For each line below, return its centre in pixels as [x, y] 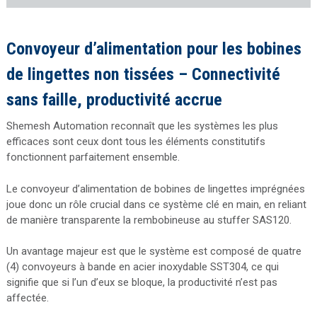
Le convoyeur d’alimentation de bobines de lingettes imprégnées [155, 189]
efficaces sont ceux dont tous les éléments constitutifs [136, 142]
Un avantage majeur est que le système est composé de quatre [154, 252]
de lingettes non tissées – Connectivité [143, 74]
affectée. [27, 298]
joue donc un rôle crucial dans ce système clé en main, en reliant [156, 204]
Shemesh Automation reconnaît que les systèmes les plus [142, 126]
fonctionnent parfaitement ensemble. [93, 157]
